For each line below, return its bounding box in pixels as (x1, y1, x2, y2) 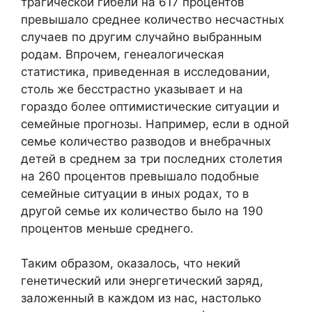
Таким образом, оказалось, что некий (21, 256, 240, 271)
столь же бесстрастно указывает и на (21, 81, 243, 96)
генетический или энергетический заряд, (21, 274, 263, 288)
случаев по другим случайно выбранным (21, 29, 262, 44)
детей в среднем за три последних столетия (21, 151, 283, 166)
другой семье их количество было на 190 (21, 203, 263, 218)
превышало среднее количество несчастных (21, 12, 284, 26)
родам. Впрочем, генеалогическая (21, 47, 224, 61)
